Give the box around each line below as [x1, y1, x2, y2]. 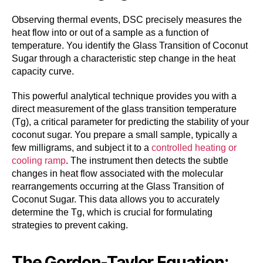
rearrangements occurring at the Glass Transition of [12, 181, 224, 192]
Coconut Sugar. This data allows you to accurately [12, 194, 220, 205]
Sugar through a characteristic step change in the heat [12, 53, 235, 64]
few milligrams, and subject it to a [12, 143, 151, 153]
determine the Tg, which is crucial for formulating [12, 207, 213, 218]
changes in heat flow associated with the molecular [12, 168, 223, 179]
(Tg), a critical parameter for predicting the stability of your [12, 117, 249, 127]
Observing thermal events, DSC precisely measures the [12, 15, 242, 25]
